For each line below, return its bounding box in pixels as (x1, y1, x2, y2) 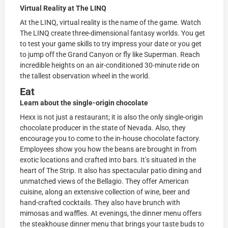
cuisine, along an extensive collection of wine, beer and (20, 187, 190, 196)
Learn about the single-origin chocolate (20, 98, 149, 107)
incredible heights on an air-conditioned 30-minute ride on (20, 61, 200, 69)
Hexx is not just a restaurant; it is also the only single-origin (20, 112, 204, 121)
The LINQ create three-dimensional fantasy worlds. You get (20, 28, 206, 37)
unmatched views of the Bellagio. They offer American (20, 177, 189, 185)
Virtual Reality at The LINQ (20, 4, 107, 12)
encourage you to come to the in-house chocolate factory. (20, 134, 201, 142)
